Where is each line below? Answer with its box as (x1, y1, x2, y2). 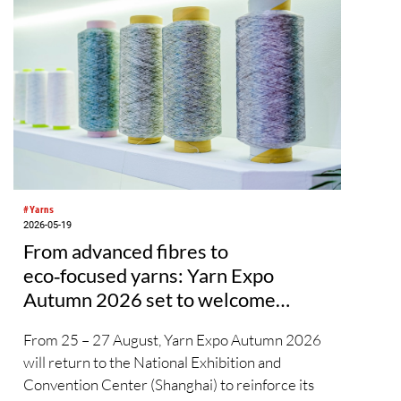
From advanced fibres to (23, 239, 228, 264)
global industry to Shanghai (23, 311, 253, 337)
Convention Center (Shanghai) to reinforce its (23, 374, 314, 394)
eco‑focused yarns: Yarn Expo (23, 263, 274, 288)
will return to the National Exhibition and (23, 352, 281, 371)
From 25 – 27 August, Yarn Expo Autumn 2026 (23, 329, 321, 349)
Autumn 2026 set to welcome (23, 287, 276, 312)
